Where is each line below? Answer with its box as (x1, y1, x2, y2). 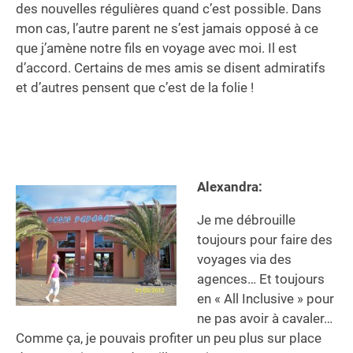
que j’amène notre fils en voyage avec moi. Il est (16, 39, 297, 56)
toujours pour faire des (196, 231, 333, 247)
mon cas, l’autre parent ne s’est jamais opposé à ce (16, 20, 318, 36)
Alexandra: (196, 178, 262, 195)
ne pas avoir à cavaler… (196, 310, 333, 326)
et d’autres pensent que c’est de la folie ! (16, 79, 254, 95)
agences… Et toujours (196, 270, 325, 287)
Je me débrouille (196, 211, 295, 228)
